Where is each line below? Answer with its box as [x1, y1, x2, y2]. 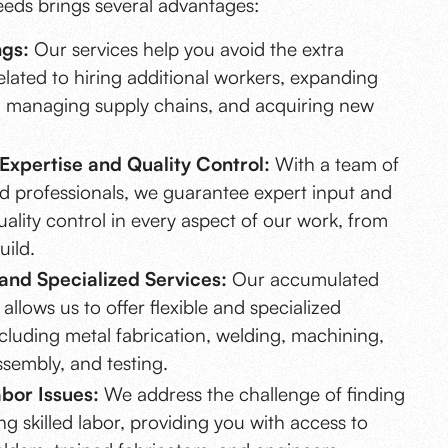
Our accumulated [226, 267, 379, 292]
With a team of [269, 151, 399, 176]
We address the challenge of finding [98, 382, 405, 407]
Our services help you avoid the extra [28, 36, 344, 61]
